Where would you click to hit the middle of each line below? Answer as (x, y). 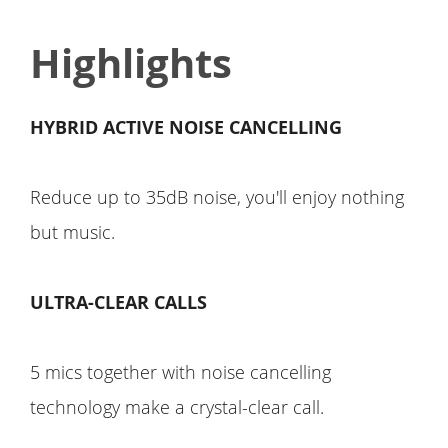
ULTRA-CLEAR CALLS (118, 302)
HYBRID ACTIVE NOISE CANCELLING (186, 127)
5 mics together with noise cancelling (180, 371)
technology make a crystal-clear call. (177, 406)
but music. (72, 231)
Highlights (131, 62)
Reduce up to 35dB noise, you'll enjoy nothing (217, 196)
